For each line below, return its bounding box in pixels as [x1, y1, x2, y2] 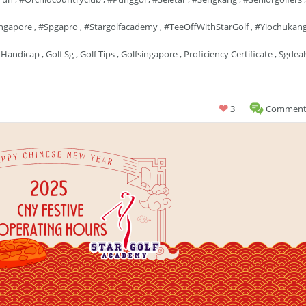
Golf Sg [46, 48, 74, 60]
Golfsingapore [121, 48, 178, 60]
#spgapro [38, 20, 78, 33]
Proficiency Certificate [184, 48, 273, 60]
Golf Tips [80, 48, 115, 60]
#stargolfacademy [84, 20, 158, 33]
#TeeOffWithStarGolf [164, 20, 249, 33]
